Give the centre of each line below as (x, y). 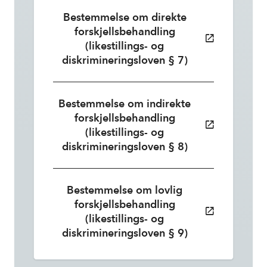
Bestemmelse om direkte (125, 17)
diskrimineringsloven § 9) (125, 233)
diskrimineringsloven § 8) (125, 146)
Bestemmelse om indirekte (125, 103)
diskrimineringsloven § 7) (125, 60)
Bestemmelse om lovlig (125, 190)
